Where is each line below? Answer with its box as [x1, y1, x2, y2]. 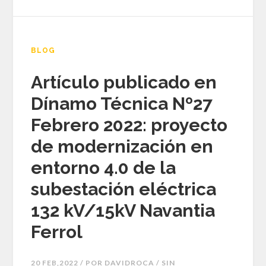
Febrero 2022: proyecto [31, 115, 228, 136]
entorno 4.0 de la [31, 157, 176, 179]
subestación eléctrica [31, 179, 217, 200]
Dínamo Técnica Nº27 [31, 93, 213, 115]
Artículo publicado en [31, 72, 217, 93]
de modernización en [31, 136, 214, 157]
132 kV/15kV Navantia [31, 200, 216, 221]
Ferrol [31, 221, 83, 243]
